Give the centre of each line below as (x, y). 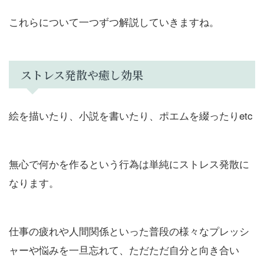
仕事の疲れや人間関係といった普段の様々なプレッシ (129, 230)
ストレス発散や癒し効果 (82, 74)
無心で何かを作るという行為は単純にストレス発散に (129, 163)
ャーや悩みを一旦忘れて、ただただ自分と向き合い (124, 249)
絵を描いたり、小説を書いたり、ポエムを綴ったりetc (131, 115)
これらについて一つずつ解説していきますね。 (114, 21)
